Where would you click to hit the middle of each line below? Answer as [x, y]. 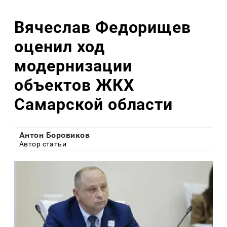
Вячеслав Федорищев [103, 27]
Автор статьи [43, 144]
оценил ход [60, 46]
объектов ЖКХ [74, 85]
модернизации [73, 66]
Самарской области [94, 104]
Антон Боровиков [55, 135]
